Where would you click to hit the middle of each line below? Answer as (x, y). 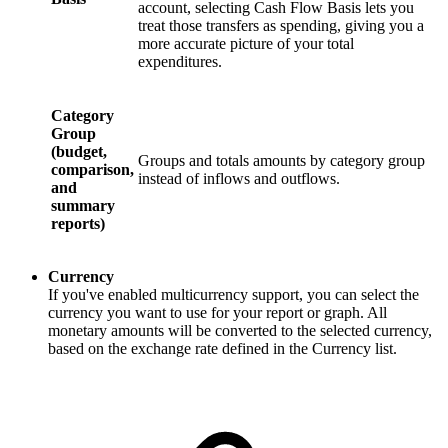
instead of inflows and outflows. (239, 179)
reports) (78, 224)
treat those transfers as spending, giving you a (281, 26)
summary (83, 206)
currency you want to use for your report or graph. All (217, 313)
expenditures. (180, 62)
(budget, (79, 152)
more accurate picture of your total (246, 44)
